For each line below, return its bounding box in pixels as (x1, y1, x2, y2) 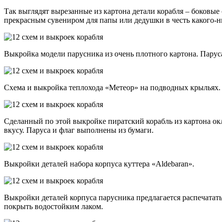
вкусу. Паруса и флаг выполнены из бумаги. (4, 126, 154, 135)
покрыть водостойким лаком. (4, 202, 103, 211)
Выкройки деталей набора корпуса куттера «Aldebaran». (4, 160, 194, 168)
